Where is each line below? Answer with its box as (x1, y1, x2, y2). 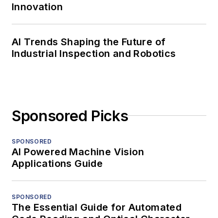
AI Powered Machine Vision (12, 145, 144, 158)
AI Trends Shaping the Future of (12, 36, 166, 48)
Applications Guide (12, 157, 103, 169)
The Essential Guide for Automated (12, 201, 182, 213)
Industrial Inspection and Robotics (12, 47, 176, 59)
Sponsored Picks (12, 107, 128, 125)
